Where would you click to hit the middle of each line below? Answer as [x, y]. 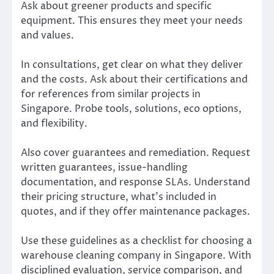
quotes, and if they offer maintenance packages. [135, 212]
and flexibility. [54, 124]
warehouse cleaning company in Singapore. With [136, 256]
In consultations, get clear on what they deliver [132, 65]
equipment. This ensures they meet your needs [132, 21]
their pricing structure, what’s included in [119, 197]
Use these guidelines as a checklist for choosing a [136, 241]
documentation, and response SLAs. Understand [135, 183]
